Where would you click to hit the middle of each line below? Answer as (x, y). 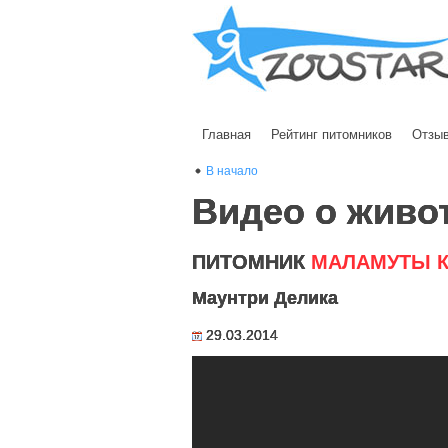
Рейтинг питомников (331, 134)
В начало (232, 171)
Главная (226, 134)
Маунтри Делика (265, 298)
